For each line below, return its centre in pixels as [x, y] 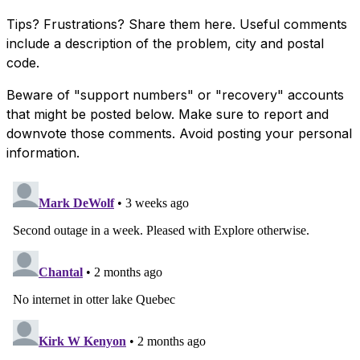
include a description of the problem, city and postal [165, 43]
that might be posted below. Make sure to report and [168, 114]
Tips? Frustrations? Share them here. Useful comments [177, 24]
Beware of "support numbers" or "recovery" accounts [175, 94]
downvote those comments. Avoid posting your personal [179, 133]
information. [43, 152]
